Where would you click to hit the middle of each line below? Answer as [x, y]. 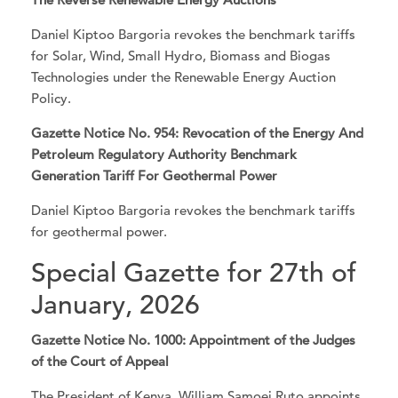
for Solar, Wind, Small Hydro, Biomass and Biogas [181, 55]
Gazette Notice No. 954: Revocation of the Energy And [198, 133]
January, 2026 [116, 304]
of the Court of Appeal [100, 362]
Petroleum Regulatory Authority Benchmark [164, 155]
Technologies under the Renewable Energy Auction [184, 76]
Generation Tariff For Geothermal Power [155, 176]
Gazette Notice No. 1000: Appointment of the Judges [194, 340]
